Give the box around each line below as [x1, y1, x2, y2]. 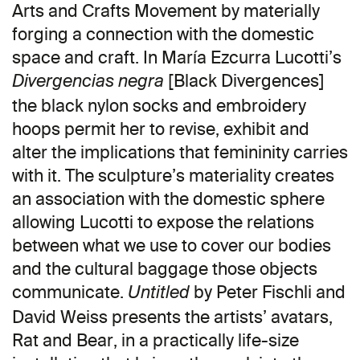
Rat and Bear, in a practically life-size [12, 329, 299, 352]
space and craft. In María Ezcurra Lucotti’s [12, 47, 342, 69]
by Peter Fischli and [190, 281, 346, 304]
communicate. [12, 281, 128, 304]
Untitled [128, 284, 190, 304]
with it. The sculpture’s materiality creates [12, 165, 334, 187]
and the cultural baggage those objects [12, 258, 317, 280]
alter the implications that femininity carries [12, 141, 348, 164]
